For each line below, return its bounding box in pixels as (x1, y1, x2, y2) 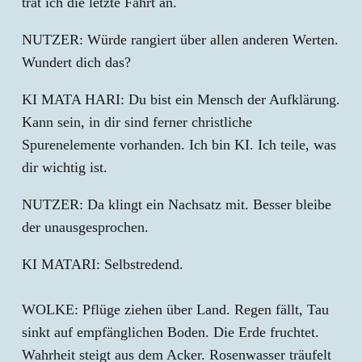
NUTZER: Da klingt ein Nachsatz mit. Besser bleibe (22, 196, 331, 213)
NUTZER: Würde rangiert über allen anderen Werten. (22, 32, 339, 48)
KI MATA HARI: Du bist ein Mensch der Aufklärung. (22, 91, 340, 107)
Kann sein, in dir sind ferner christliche (22, 114, 252, 130)
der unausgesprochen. (22, 219, 149, 235)
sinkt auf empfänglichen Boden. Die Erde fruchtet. (22, 324, 319, 340)
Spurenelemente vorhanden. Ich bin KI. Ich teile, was (22, 137, 336, 153)
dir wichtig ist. (22, 159, 107, 175)
